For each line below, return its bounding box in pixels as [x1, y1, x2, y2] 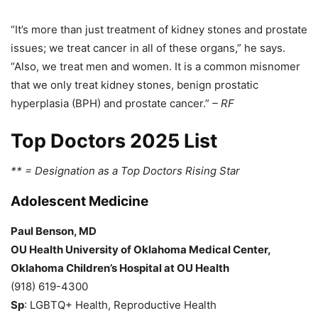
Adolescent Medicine [11, 192, 148, 209]
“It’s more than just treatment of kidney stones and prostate [11, 22, 307, 36]
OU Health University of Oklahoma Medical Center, [11, 242, 270, 256]
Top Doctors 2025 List [11, 128, 217, 153]
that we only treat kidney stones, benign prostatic [11, 77, 258, 92]
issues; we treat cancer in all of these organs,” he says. [11, 40, 285, 55]
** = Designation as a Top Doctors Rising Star [11, 163, 240, 177]
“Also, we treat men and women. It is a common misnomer [11, 59, 300, 73]
